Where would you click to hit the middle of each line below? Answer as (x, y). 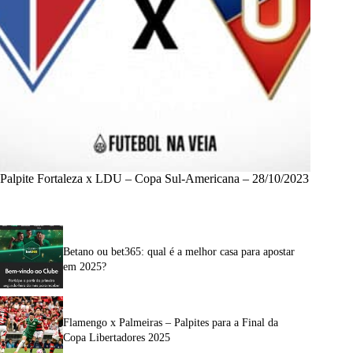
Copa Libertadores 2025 (117, 337)
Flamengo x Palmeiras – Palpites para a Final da (171, 322)
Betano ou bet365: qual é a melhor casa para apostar (179, 251)
